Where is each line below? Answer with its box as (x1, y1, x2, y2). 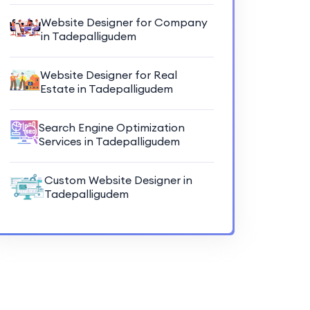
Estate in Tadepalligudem (40, 81, 173, 95)
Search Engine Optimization (38, 120, 185, 134)
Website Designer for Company (41, 15, 208, 29)
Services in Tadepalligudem (38, 134, 180, 148)
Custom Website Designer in (44, 172, 192, 187)
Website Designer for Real (40, 67, 177, 82)
